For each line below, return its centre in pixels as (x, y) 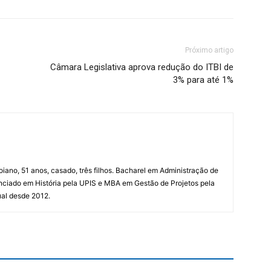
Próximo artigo (209, 50)
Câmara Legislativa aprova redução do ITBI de (142, 67)
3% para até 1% (203, 80)
